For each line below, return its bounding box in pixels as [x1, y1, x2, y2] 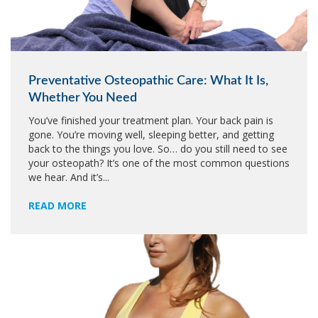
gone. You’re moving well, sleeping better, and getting [28, 128, 274, 141]
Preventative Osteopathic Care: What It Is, [28, 75, 268, 87]
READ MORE [28, 199, 87, 212]
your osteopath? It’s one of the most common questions [28, 156, 290, 170]
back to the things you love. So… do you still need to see [28, 142, 287, 155]
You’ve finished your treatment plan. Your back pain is [28, 114, 273, 127]
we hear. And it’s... [28, 170, 109, 184]
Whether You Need [28, 92, 137, 104]
